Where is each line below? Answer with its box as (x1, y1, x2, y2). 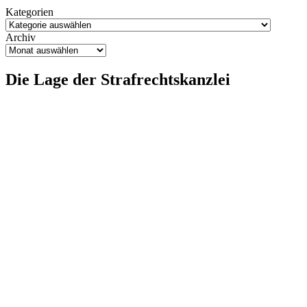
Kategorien (5, 6, 53, 19)
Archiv (5, 32, 36, 44)
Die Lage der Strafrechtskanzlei (5, 70, 230, 88)
